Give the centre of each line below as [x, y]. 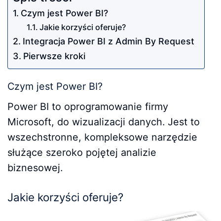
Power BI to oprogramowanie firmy [88, 106]
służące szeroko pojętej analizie [82, 152]
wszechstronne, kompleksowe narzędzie [102, 137]
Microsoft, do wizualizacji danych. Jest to [104, 122]
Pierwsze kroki [54, 56]
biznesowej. [35, 167]
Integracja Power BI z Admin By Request [108, 41]
